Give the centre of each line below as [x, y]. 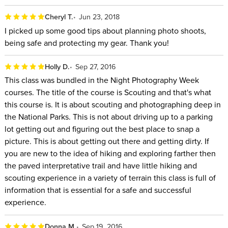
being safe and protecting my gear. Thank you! [87, 42]
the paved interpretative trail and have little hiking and [101, 166]
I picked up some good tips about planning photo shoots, [105, 30]
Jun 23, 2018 [99, 17]
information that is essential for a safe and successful [98, 190]
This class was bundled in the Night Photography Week [102, 80]
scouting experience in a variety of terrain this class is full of [110, 178]
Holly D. [57, 67]
